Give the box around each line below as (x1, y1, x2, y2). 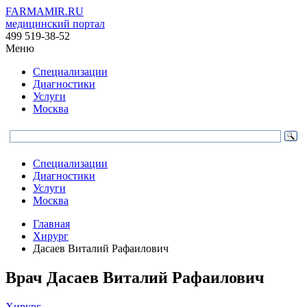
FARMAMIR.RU (5, 5, 84, 17)
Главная (33, 218, 70, 230)
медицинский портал (5, 18, 105, 29)
